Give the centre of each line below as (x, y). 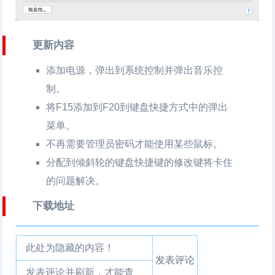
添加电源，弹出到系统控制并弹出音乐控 (135, 70)
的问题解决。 (76, 181)
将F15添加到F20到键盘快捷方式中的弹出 (137, 107)
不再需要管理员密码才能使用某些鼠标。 (135, 144)
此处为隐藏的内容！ (70, 248)
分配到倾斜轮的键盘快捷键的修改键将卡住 (140, 162)
